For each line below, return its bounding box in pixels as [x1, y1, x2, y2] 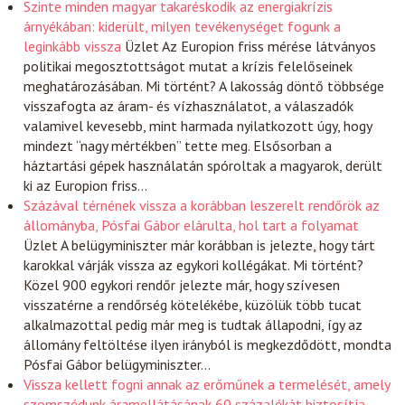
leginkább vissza [24, 36, 122, 55]
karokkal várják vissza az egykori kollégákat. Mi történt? [24, 255, 364, 274]
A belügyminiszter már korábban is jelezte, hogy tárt [61, 235, 376, 254]
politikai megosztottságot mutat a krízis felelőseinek [24, 56, 353, 75]
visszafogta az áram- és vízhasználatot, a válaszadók [24, 96, 354, 115]
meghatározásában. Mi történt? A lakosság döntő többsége [24, 76, 385, 95]
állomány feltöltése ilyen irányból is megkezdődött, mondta [24, 334, 392, 353]
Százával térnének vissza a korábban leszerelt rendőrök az [24, 195, 381, 214]
